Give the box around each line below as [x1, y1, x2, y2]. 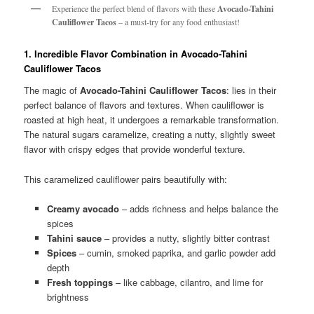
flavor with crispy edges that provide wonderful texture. [24, 142, 246, 156]
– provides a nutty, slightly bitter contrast [101, 231, 270, 245]
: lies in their [226, 83, 277, 97]
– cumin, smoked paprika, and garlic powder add [76, 245, 275, 259]
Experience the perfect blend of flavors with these [52, 3, 218, 15]
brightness [46, 289, 89, 303]
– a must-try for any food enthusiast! [116, 16, 240, 28]
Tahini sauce [46, 231, 102, 245]
